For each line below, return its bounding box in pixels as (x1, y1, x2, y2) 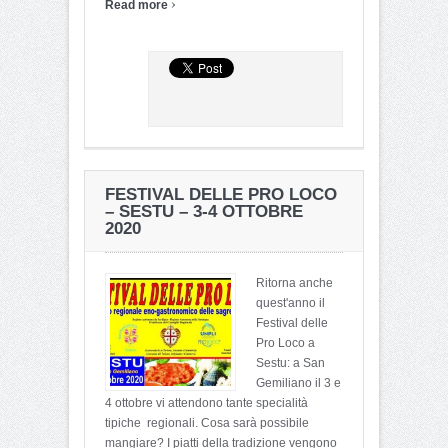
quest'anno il (256, 295, 325, 310)
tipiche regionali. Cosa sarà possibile (105, 415, 309, 430)
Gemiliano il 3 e (256, 375, 341, 390)
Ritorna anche (256, 275, 333, 290)
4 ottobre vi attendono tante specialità (105, 395, 308, 410)
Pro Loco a (256, 335, 315, 350)
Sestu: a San (256, 355, 325, 370)
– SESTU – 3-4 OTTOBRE (105, 201, 303, 221)
